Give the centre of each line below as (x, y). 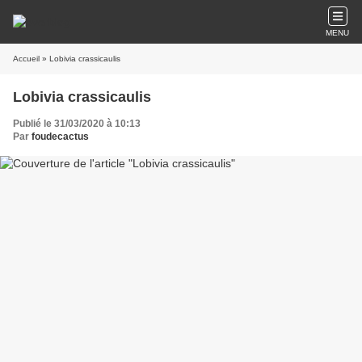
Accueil (26, 59)
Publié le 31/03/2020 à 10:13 (77, 124)
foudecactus (60, 137)
